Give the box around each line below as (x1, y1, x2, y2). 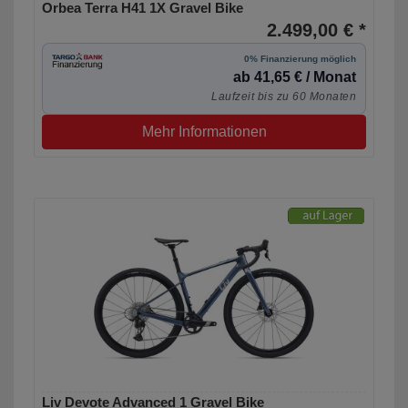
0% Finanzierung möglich (244, 54, 356, 65)
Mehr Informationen (141, 124, 267, 140)
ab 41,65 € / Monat (233, 69, 356, 86)
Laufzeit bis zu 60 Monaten (211, 90, 356, 104)
